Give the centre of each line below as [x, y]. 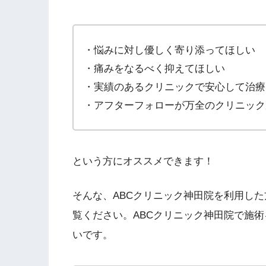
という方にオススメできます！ [143, 161]
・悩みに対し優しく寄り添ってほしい [170, 50]
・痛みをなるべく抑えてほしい [155, 68]
